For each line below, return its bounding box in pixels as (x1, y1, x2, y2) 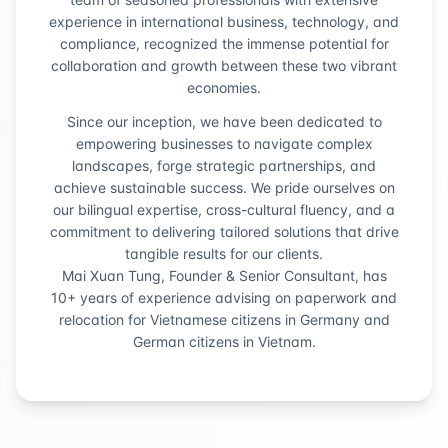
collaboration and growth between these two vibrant (51, 57, 397, 74)
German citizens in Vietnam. (132, 333, 316, 350)
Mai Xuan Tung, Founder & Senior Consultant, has (61, 267, 387, 284)
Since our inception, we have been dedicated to (66, 113, 382, 130)
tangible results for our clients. (125, 245, 323, 262)
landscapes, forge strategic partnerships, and (72, 157, 376, 174)
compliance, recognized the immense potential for (59, 35, 389, 52)
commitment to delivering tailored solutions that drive (49, 223, 399, 240)
